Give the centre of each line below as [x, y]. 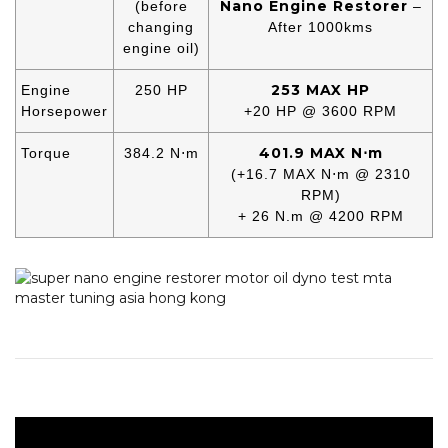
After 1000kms [320, 26]
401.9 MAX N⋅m [320, 152]
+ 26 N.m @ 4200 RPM [320, 215]
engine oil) [161, 47]
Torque [46, 152]
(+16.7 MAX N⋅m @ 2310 [320, 173]
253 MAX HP [320, 89]
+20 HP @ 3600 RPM [320, 110]
